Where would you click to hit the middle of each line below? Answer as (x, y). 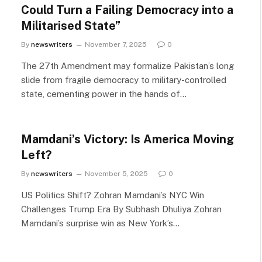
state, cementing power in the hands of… (104, 94)
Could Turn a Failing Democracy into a (127, 10)
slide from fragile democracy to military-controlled (124, 80)
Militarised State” (71, 26)
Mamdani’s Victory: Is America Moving (127, 139)
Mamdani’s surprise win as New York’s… (100, 223)
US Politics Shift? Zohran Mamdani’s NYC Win (113, 195)
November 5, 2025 (116, 174)
